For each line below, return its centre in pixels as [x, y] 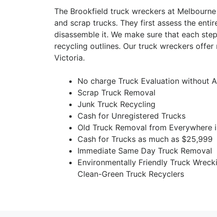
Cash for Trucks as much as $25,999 [145, 139]
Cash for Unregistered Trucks [132, 116]
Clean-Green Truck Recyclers [131, 174]
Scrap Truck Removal [116, 92]
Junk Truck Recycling [116, 104]
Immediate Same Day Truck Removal [145, 150]
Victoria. [70, 57]
